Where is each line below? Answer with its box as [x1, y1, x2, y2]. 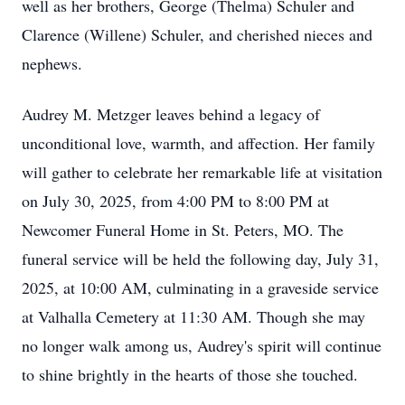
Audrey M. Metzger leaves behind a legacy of [22, 103, 320, 125]
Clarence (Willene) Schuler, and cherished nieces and [22, 24, 372, 45]
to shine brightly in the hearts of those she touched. [22, 363, 358, 385]
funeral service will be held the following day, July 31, [22, 248, 379, 269]
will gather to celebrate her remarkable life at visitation [22, 161, 382, 183]
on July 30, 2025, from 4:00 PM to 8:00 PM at [22, 190, 329, 212]
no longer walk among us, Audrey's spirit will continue [22, 334, 381, 356]
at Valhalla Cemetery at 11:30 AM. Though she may [22, 306, 365, 327]
